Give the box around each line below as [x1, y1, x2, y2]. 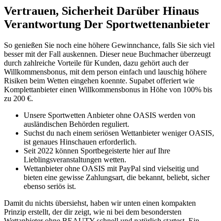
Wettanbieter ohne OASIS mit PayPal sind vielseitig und [24, 164, 199, 173]
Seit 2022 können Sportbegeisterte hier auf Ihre [24, 147, 170, 155]
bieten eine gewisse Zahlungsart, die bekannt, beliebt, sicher [24, 173, 210, 182]
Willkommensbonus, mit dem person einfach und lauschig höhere [4, 68, 207, 76]
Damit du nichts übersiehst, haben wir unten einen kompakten [4, 199, 196, 208]
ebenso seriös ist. [24, 182, 76, 191]
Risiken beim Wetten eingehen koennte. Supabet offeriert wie [4, 76, 194, 85]
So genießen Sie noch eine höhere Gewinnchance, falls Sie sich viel [4, 41, 215, 50]
